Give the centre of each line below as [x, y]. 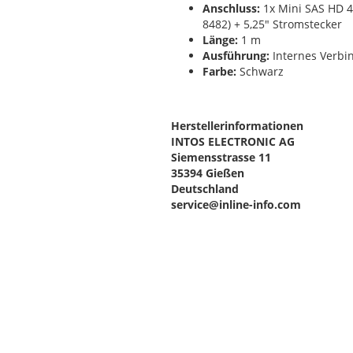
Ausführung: [236, 56]
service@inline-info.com [236, 204]
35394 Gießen [208, 173]
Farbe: [219, 71]
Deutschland [205, 189]
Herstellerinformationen [237, 126]
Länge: [220, 40]
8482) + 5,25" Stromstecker [272, 24]
